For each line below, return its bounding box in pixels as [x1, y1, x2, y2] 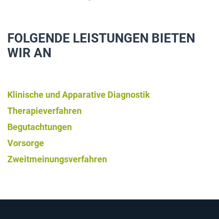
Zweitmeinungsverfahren [7, 154, 107, 165]
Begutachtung [7, 122, 62, 132]
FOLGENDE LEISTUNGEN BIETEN [7, 31, 195, 46]
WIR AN [7, 45, 51, 61]
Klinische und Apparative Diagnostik [7, 89, 150, 100]
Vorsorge [7, 138, 46, 149]
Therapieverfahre [7, 106, 77, 116]
